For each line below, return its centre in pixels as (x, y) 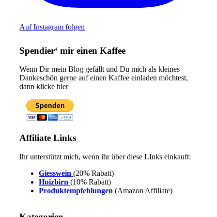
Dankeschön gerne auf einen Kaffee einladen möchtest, (104, 78)
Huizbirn (55, 182)
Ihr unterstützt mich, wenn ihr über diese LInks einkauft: (105, 156)
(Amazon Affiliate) (144, 190)
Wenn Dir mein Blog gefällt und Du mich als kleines (100, 69)
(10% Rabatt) (91, 182)
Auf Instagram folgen (52, 27)
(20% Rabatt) (94, 173)
